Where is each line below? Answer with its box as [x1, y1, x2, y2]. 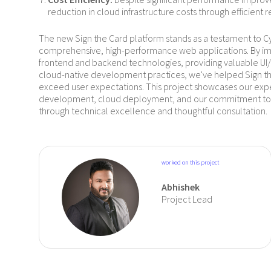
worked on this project [161, 158, 219, 166]
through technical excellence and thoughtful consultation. [39, 105, 267, 117]
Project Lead [161, 193, 212, 205]
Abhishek [161, 181, 200, 193]
